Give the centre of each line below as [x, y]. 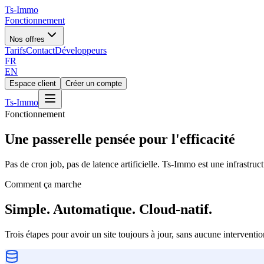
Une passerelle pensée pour [86, 139]
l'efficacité [203, 139]
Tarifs [15, 50]
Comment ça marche [43, 184]
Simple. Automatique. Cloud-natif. [108, 209]
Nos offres [27, 39]
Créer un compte [94, 83]
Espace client [33, 83]
